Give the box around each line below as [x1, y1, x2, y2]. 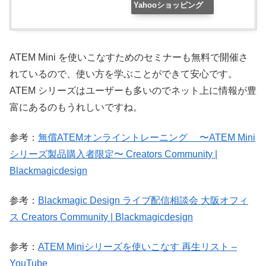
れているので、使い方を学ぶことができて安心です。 [9, 69, 237, 80]
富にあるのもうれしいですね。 [9, 102, 142, 113]
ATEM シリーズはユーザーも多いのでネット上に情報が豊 [9, 85, 256, 96]
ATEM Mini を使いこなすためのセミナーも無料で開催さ [9, 52, 248, 63]
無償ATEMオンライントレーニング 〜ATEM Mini [38, 132, 255, 142]
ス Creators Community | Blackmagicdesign [9, 212, 193, 223]
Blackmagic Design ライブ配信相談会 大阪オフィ [38, 195, 248, 206]
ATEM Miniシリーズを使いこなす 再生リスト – [38, 242, 237, 252]
